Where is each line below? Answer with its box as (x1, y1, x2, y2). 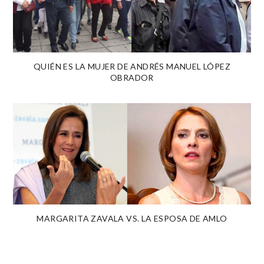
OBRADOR (110, 72, 154, 82)
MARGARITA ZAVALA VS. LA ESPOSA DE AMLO (37, 213, 227, 224)
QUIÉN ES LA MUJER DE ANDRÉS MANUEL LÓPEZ (34, 61, 230, 71)
